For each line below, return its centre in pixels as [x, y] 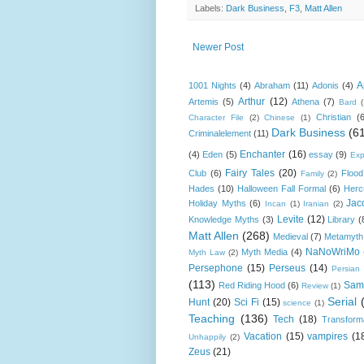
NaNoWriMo [332, 251]
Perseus [287, 268]
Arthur [252, 101]
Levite [290, 219]
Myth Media [264, 251]
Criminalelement [220, 133]
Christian [333, 117]
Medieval [291, 236]
